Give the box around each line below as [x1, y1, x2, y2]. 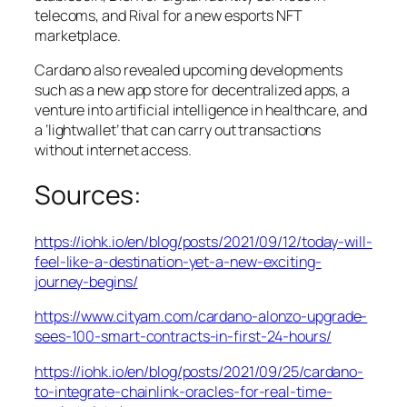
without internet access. [35, 139, 192, 160]
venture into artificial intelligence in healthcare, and [35, 99, 367, 120]
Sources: [35, 177, 143, 213]
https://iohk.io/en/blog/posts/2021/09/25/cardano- [35, 361, 364, 382]
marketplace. [35, 25, 121, 45]
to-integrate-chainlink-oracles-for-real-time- [35, 381, 333, 402]
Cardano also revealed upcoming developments [35, 59, 342, 80]
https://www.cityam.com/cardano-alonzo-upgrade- [35, 306, 368, 327]
